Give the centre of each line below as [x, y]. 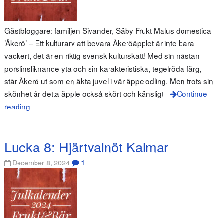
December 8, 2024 [41, 163]
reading [17, 106]
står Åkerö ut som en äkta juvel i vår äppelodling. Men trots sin [109, 81]
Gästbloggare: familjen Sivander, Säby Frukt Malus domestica [108, 30]
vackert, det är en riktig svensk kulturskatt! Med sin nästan [102, 56]
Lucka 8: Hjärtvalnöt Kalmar [86, 146]
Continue [192, 94]
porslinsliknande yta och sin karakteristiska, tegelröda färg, [103, 68]
